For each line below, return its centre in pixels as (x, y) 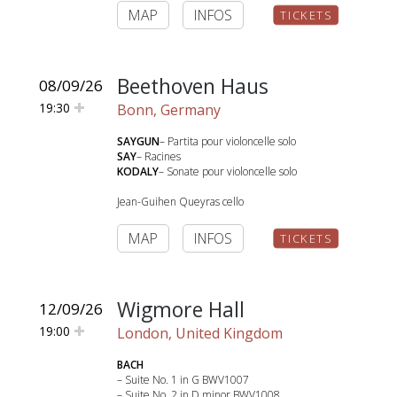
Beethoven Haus (193, 86)
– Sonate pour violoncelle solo (228, 171)
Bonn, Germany (169, 110)
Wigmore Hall (181, 309)
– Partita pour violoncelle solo (228, 141)
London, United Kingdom (200, 333)
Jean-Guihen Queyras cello (180, 202)
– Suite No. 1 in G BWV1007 (183, 380)
